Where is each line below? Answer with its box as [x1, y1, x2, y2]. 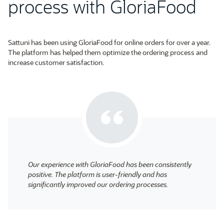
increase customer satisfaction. [8, 57, 104, 67]
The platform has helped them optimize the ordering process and [8, 47, 207, 57]
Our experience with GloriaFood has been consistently [28, 159, 191, 169]
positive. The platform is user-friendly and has [28, 169, 167, 179]
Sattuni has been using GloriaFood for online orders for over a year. [8, 37, 210, 47]
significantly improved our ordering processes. [28, 179, 168, 189]
